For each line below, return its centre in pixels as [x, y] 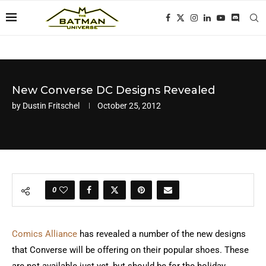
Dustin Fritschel [51, 106]
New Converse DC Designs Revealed [113, 90]
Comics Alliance [45, 234]
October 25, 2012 [129, 106]
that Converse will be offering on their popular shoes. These [130, 250]
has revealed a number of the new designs [161, 234]
